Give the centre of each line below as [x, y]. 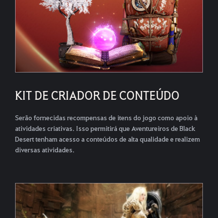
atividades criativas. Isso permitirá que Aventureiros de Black [105, 128]
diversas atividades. [45, 149]
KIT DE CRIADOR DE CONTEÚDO [98, 95]
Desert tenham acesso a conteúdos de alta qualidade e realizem [108, 138]
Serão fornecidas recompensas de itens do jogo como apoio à [107, 117]
